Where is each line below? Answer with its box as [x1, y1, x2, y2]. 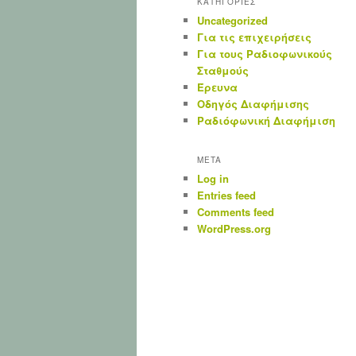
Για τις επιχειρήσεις [197, 29, 311, 44]
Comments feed [197, 203, 274, 219]
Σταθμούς [197, 62, 249, 78]
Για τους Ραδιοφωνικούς [197, 45, 332, 61]
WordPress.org [197, 220, 271, 236]
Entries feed [197, 187, 256, 203]
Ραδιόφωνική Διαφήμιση [197, 112, 335, 128]
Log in [197, 170, 229, 186]
